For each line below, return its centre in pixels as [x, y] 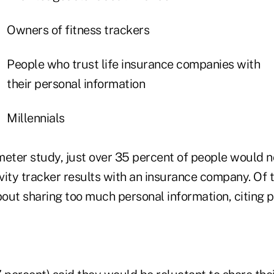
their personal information [76, 84]
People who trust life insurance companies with [133, 65]
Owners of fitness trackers [78, 30]
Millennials [36, 118]
